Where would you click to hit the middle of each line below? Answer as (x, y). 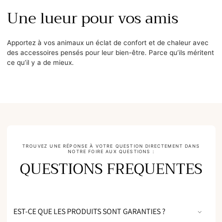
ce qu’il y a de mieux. (40, 62)
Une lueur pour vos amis (92, 18)
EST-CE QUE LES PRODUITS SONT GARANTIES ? (89, 211)
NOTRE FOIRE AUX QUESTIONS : (111, 151)
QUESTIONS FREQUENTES (111, 169)
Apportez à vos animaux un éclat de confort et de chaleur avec (108, 42)
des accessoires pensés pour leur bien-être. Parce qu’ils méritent (110, 52)
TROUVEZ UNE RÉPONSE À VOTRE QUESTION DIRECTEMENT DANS (111, 146)
